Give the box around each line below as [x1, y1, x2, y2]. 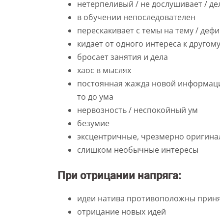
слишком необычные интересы [77, 144, 198, 155]
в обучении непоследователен [77, 12, 195, 23]
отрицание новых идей [77, 206, 166, 217]
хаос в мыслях [77, 65, 131, 76]
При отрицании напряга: [57, 169, 181, 182]
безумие [77, 118, 110, 129]
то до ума [77, 91, 113, 102]
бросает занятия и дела [77, 52, 168, 62]
